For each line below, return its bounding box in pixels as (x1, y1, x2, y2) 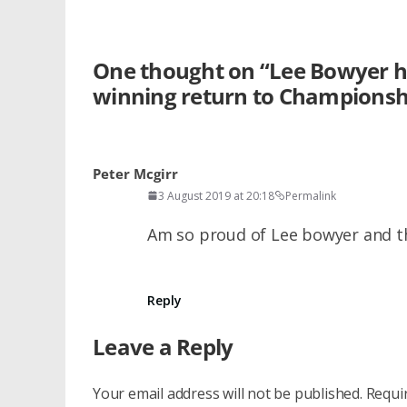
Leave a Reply (93, 331, 233, 362)
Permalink (285, 187, 336, 203)
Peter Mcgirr (93, 164, 178, 183)
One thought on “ (93, 55, 269, 85)
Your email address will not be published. (93, 382, 362, 403)
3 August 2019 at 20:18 (158, 187, 274, 203)
